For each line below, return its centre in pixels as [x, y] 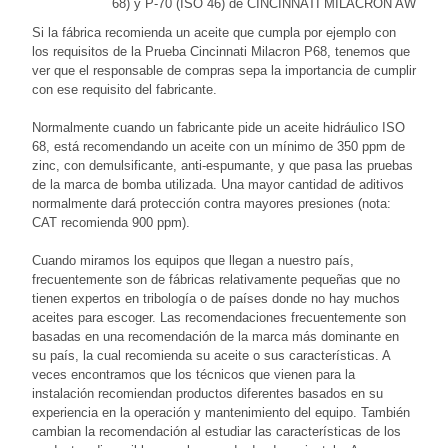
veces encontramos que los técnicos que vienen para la [193, 374]
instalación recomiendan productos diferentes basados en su [207, 393]
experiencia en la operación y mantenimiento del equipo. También [221, 412]
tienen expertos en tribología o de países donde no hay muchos [216, 298]
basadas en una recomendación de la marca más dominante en [215, 336]
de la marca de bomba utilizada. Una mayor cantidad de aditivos [218, 184]
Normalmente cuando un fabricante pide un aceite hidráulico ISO [218, 127]
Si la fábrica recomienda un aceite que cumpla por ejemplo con [214, 32]
